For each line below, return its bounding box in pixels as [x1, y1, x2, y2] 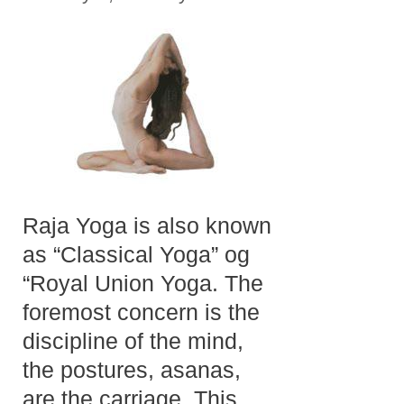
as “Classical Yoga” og [23, 241, 250, 267]
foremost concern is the [23, 298, 260, 325]
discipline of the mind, [23, 327, 243, 353]
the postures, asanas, [23, 356, 241, 382]
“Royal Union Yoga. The [23, 270, 263, 296]
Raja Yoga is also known [23, 212, 271, 238]
